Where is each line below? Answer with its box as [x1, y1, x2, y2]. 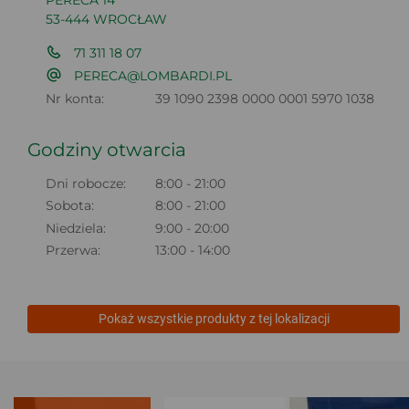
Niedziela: [46, 219, 106, 236]
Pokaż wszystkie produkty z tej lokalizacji [98, 310, 330, 326]
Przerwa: [46, 241, 100, 258]
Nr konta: [46, 90, 104, 107]
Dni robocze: [46, 175, 126, 193]
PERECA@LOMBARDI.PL [74, 68, 233, 84]
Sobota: [46, 197, 94, 215]
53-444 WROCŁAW [46, 11, 167, 27]
